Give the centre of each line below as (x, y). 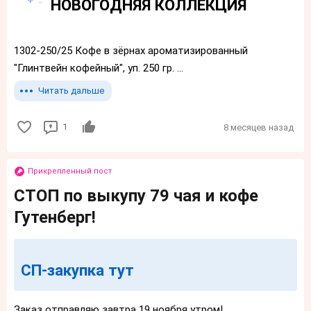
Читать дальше (71, 90)
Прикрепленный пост (70, 171)
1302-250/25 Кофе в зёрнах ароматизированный (131, 50)
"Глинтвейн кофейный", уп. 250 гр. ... (99, 68)
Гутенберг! (55, 217)
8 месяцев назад (259, 128)
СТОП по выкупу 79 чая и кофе (136, 195)
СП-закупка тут (77, 270)
